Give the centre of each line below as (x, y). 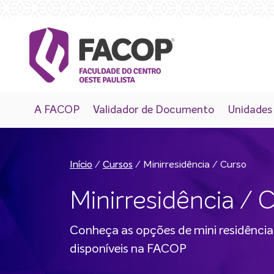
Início (81, 165)
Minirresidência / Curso (195, 165)
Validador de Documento (154, 110)
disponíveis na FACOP (128, 249)
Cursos (118, 165)
